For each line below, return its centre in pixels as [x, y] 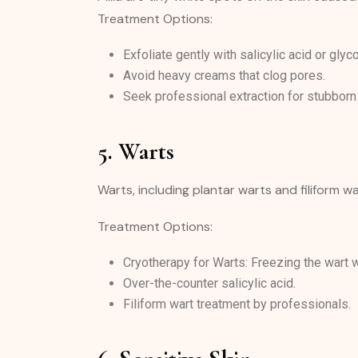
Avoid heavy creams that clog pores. [224, 76]
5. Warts [136, 151]
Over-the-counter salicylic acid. [209, 283]
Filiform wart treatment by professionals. [237, 304]
